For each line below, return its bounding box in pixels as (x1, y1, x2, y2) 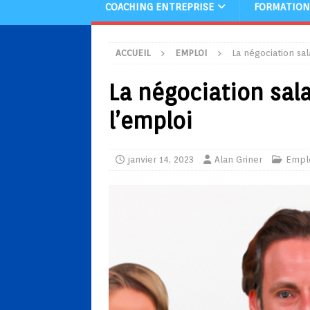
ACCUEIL (116, 48, 150, 58)
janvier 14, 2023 (128, 154, 194, 165)
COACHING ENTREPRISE (105, 1, 214, 12)
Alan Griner (215, 154, 262, 165)
